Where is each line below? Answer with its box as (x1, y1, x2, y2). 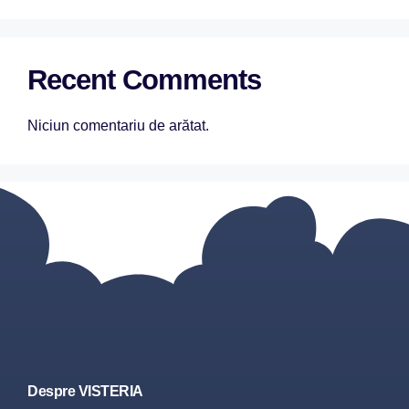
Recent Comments (27, 64, 261, 96)
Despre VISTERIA (27, 383, 143, 399)
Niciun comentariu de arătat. (27, 118, 209, 133)
